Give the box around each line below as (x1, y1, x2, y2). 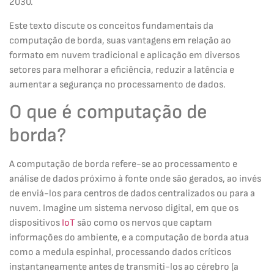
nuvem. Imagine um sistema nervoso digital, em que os (9, 202, 239, 215)
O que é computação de (9, 100, 207, 125)
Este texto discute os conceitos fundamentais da (9, 20, 213, 32)
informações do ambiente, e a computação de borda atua (9, 232, 249, 244)
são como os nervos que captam (75, 217, 212, 229)
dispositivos (9, 217, 62, 229)
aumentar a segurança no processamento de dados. (9, 78, 226, 91)
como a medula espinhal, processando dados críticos (9, 246, 231, 259)
